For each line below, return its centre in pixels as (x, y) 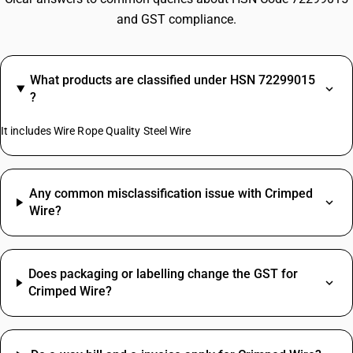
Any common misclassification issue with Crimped (171, 193)
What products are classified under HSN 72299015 (172, 80)
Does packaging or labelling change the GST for (163, 274)
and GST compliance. (176, 19)
